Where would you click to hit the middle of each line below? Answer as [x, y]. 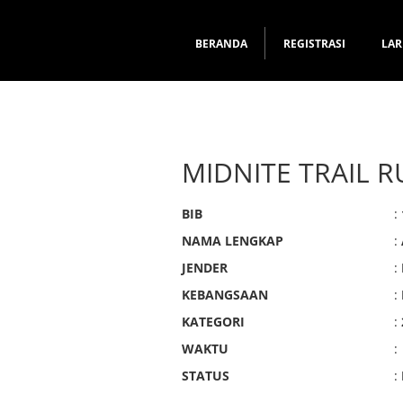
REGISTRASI [314, 44]
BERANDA [221, 44]
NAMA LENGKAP [233, 241]
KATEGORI [213, 322]
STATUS [206, 376]
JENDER [205, 268]
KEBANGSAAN [225, 295]
